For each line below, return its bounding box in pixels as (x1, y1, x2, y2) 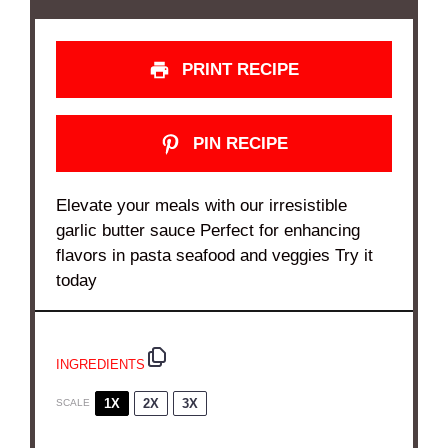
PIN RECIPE (187, 133, 288, 153)
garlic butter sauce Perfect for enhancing (56, 221, 361, 241)
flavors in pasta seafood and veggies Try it (56, 246, 374, 266)
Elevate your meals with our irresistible (56, 196, 348, 216)
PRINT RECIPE (176, 59, 299, 79)
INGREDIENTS (56, 356, 146, 372)
